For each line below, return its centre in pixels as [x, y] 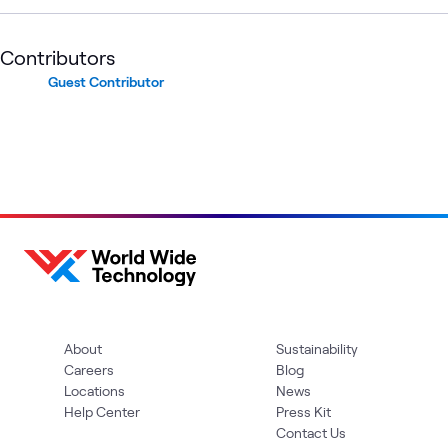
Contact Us [311, 432]
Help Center [102, 411]
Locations [94, 390]
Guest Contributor [106, 81]
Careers [89, 369]
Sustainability [317, 348]
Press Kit [303, 411]
